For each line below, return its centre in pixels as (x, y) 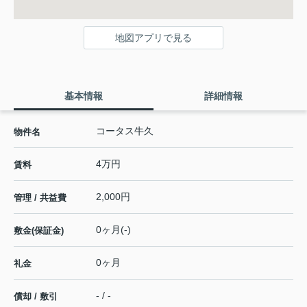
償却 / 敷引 (36, 296)
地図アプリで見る (153, 37)
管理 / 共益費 (40, 197)
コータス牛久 (125, 131)
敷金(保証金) (39, 230)
